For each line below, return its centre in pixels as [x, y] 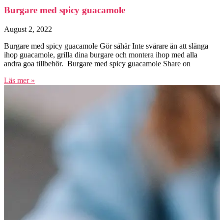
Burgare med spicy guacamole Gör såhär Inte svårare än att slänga [106, 46]
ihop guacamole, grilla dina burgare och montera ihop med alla [101, 55]
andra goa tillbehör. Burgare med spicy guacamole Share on [97, 64]
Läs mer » [19, 81]
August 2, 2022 [28, 29]
